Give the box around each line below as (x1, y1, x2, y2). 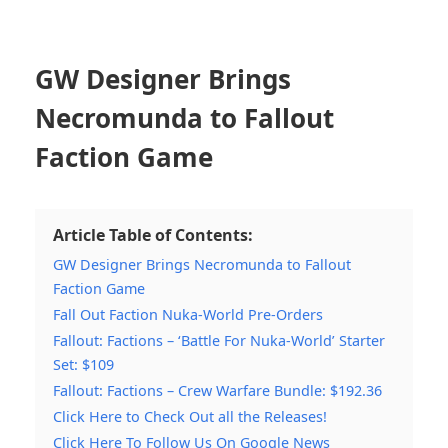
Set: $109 (53, 354, 114, 374)
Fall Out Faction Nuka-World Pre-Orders (53, 304, 323, 324)
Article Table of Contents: (53, 223, 253, 246)
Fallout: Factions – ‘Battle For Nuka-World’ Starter (53, 330, 385, 350)
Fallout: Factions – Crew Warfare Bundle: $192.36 (53, 380, 382, 400)
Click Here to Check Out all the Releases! (53, 406, 327, 426)
